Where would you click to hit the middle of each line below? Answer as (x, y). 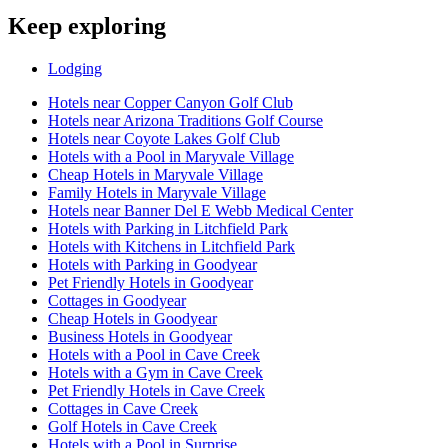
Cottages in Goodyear (117, 301)
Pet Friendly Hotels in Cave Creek (156, 391)
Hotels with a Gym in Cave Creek (155, 373)
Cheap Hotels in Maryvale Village (155, 175)
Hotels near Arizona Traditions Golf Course (185, 121)
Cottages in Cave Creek (123, 409)
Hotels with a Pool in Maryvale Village (171, 157)
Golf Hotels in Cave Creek (132, 427)
